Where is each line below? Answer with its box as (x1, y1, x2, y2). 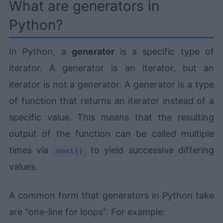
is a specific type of (114, 46, 214, 57)
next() (56, 146, 83, 156)
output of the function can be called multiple (9, 128, 214, 139)
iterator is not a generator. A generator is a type (9, 79, 214, 90)
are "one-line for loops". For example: (9, 207, 166, 218)
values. (9, 161, 38, 172)
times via (9, 145, 53, 156)
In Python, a (9, 46, 72, 57)
